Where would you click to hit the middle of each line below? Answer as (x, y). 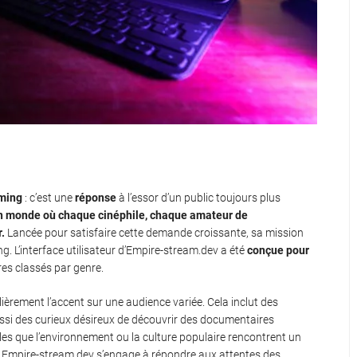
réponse (96, 198)
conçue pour (278, 251)
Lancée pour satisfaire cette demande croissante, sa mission (154, 233)
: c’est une (49, 198)
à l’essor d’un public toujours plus (198, 198)
